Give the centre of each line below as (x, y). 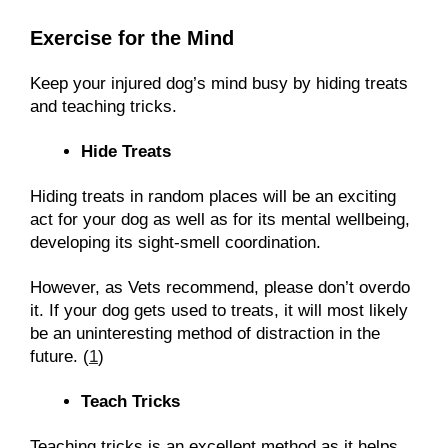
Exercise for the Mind (132, 37)
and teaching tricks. (106, 106)
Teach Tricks (130, 402)
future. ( (59, 357)
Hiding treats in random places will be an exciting (213, 197)
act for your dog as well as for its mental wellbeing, (220, 220)
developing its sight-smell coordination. (175, 243)
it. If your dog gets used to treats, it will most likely (219, 311)
